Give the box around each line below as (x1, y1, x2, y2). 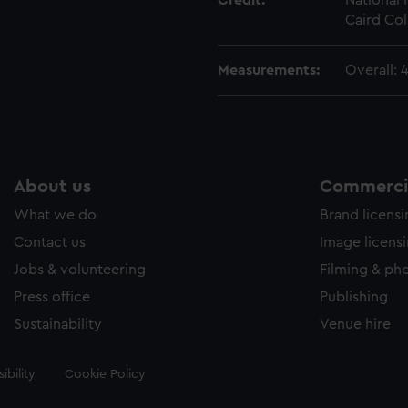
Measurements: (218, 63, 320, 77)
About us (14, 178, 91, 196)
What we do (14, 208, 97, 222)
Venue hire (320, 317, 391, 331)
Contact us (14, 235, 86, 250)
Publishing (320, 290, 388, 304)
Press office (14, 290, 90, 304)
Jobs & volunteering (14, 262, 146, 277)
